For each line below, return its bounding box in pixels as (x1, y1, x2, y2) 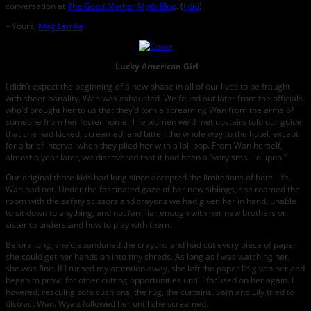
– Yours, (6, 20, 38, 33)
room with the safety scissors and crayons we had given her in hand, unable (6, 195, 296, 208)
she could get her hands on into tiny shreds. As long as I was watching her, (6, 251, 290, 263)
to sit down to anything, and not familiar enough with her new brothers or (6, 207, 286, 219)
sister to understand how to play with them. (6, 219, 171, 231)
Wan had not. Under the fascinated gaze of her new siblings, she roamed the (6, 183, 300, 196)
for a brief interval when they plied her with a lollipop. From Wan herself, (6, 140, 283, 152)
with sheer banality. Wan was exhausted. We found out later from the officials (6, 92, 303, 105)
